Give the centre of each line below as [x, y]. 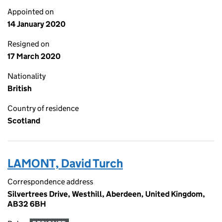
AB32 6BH [27, 204]
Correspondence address [50, 182]
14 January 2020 [36, 24]
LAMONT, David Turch [65, 163]
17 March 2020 [34, 56]
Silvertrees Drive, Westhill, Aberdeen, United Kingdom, [106, 194]
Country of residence [43, 108]
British [20, 88]
